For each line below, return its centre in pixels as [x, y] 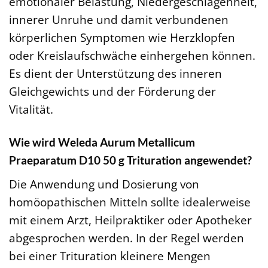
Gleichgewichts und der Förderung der [112, 92]
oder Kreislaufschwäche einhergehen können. [132, 56]
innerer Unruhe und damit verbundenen [119, 20]
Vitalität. [31, 109]
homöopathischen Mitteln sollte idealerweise [130, 202]
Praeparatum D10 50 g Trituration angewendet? [130, 160]
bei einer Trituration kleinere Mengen [110, 255]
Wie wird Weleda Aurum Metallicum [102, 142]
